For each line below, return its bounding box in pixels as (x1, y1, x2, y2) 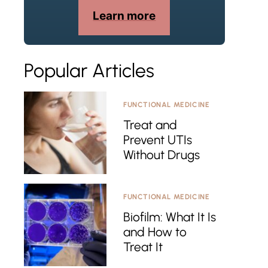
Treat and (123, 117, 177, 132)
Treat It (123, 239, 163, 254)
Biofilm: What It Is (123, 209, 216, 224)
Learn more (93, 8, 156, 23)
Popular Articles (24, 59, 154, 82)
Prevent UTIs (123, 132, 192, 147)
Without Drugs (123, 147, 200, 162)
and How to (123, 224, 187, 239)
